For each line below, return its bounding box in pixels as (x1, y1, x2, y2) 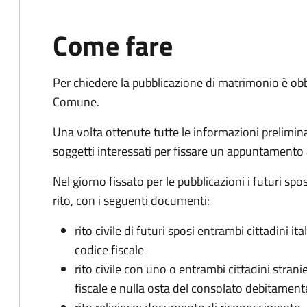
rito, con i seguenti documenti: (53, 191, 210, 210)
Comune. (53, 93, 99, 111)
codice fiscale (75, 241, 144, 259)
